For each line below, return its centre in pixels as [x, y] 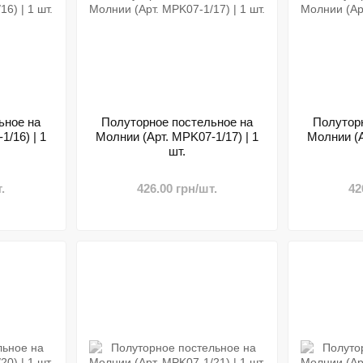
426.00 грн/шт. [177, 188]
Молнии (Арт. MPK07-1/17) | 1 [177, 137]
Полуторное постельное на [177, 122]
